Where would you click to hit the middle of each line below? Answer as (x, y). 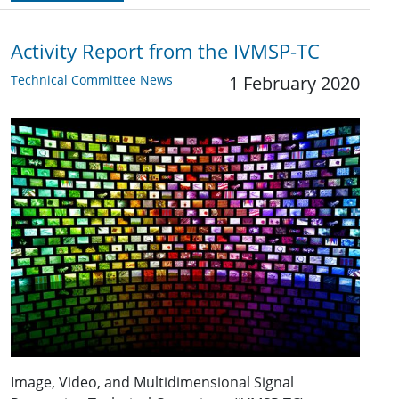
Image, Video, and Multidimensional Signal (152, 382)
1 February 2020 (294, 83)
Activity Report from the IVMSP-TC (165, 51)
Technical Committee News (92, 79)
